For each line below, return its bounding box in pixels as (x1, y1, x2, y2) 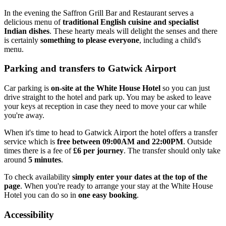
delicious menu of (4, 17, 63, 26)
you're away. (4, 110, 44, 120)
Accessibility (4, 209, 54, 220)
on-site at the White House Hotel (51, 83, 160, 92)
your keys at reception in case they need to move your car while (4, 101, 206, 110)
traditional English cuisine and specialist (63, 17, 199, 26)
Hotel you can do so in (4, 190, 78, 199)
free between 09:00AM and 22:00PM (57, 137, 183, 146)
